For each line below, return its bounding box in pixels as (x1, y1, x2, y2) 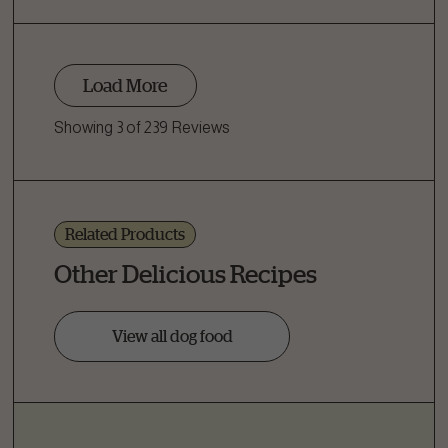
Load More (83, 75, 168, 96)
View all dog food (111, 327, 233, 346)
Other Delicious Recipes (54, 259, 317, 289)
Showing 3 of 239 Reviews (54, 119, 230, 137)
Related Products (65, 225, 185, 244)
